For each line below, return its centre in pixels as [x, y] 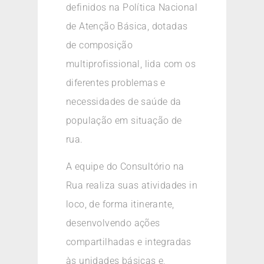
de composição [100, 45]
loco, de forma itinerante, [120, 204]
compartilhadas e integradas [129, 242]
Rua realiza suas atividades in [132, 186]
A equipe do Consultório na [125, 167]
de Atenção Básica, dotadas [127, 26]
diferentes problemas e [116, 82]
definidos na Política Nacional [132, 7]
